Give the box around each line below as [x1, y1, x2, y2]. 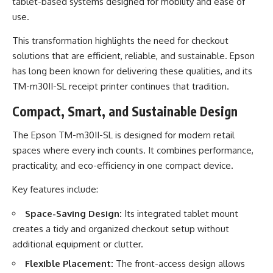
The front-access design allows [113, 258, 245, 270]
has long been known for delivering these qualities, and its [12, 65, 252, 77]
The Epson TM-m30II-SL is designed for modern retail [12, 129, 235, 141]
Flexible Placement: [25, 258, 113, 270]
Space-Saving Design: [25, 207, 122, 219]
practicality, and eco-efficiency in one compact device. [12, 160, 233, 172]
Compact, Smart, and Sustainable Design [12, 102, 238, 119]
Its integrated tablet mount [122, 207, 238, 219]
